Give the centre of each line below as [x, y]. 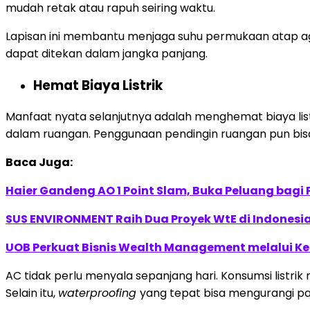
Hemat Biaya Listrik [98, 85]
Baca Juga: [39, 163]
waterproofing [99, 293]
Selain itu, [32, 293]
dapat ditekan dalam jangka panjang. [108, 53]
